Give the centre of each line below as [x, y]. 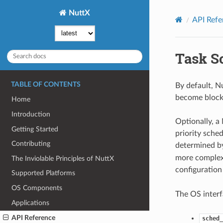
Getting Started [35, 129]
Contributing [31, 144]
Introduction [31, 114]
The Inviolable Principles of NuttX [63, 158]
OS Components [37, 188]
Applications [31, 203]
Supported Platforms [44, 173]
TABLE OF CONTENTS [46, 84]
